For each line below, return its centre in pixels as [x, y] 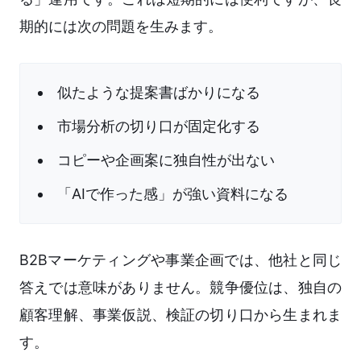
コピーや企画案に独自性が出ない [166, 160]
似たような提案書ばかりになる [159, 93]
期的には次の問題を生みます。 [121, 27]
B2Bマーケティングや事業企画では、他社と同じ [180, 260]
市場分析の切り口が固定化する [159, 127]
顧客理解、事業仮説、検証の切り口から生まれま [180, 315]
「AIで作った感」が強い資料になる [173, 194]
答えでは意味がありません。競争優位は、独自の [180, 288]
